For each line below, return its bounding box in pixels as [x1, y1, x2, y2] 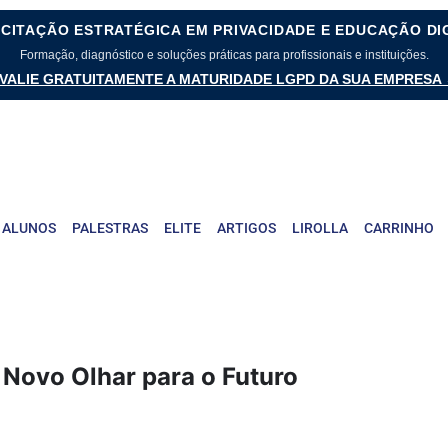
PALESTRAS [72, 219, 148, 236]
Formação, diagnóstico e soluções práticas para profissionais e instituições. [19, 48, 429, 62]
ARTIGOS [217, 219, 276, 236]
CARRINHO [364, 219, 434, 236]
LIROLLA [292, 219, 348, 236]
